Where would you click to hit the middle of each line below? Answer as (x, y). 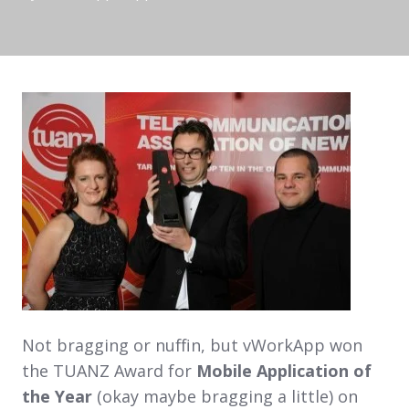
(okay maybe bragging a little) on (225, 396)
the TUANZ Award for (109, 370)
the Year (57, 396)
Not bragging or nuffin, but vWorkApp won (192, 345)
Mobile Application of (284, 370)
